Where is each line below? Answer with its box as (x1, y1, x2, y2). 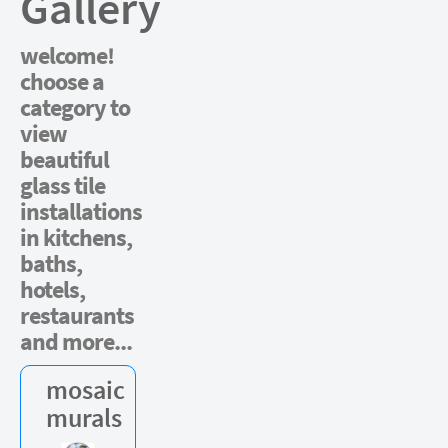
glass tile (20, 170, 105, 201)
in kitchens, (20, 222, 132, 253)
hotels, (20, 274, 85, 305)
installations (20, 196, 142, 227)
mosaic (46, 373, 125, 406)
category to (20, 92, 130, 123)
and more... (20, 326, 132, 357)
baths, (20, 248, 82, 279)
